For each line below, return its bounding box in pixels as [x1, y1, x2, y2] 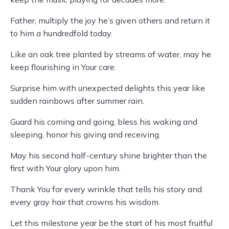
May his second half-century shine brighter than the [10, 150, 207, 161]
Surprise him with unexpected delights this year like [10, 83, 205, 93]
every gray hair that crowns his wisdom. [10, 197, 160, 207]
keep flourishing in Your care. [10, 62, 116, 72]
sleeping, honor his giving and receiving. [10, 129, 161, 140]
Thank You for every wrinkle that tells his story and [10, 184, 202, 194]
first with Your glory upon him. [10, 163, 121, 173]
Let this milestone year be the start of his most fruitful [10, 218, 213, 228]
